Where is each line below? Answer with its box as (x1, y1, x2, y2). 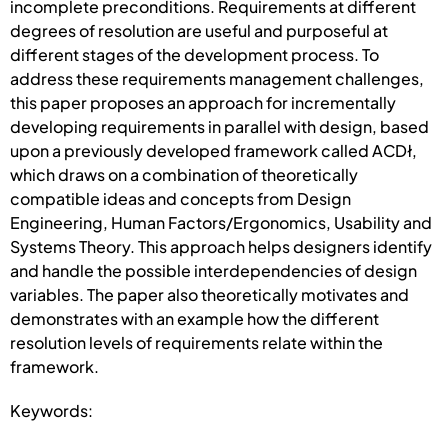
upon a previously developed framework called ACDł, (10, 139, 417, 161)
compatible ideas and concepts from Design (10, 187, 351, 209)
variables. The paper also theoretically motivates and (10, 283, 409, 305)
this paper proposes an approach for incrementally (10, 91, 396, 113)
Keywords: (10, 399, 93, 421)
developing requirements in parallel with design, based (10, 115, 429, 137)
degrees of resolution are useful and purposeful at (10, 19, 388, 41)
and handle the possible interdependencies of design (10, 259, 417, 281)
